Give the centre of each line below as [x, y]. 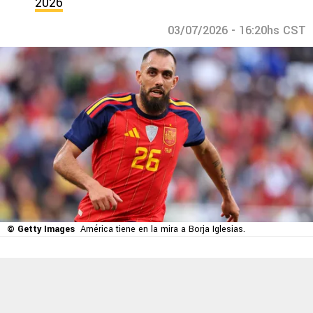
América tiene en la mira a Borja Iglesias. [163, 230]
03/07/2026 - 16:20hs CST [237, 30]
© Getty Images [41, 230]
